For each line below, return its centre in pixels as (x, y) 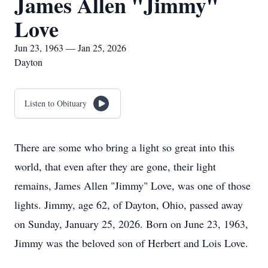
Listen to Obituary (56, 103)
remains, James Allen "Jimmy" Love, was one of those (133, 185)
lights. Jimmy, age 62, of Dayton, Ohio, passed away (129, 205)
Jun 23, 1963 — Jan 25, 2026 (70, 48)
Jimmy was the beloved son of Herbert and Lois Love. (131, 243)
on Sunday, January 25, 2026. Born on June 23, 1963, (131, 224)
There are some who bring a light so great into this (124, 147)
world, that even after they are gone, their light (115, 166)
